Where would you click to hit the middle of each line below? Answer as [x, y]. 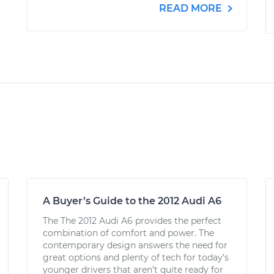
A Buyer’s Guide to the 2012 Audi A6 [132, 201]
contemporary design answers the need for [135, 245]
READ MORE [192, 8]
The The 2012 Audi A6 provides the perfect [132, 221]
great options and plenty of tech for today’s [136, 257]
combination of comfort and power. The [128, 233]
